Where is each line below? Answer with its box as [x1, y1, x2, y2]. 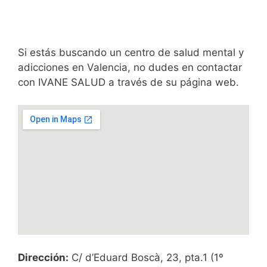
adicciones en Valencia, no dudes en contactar [18, 61, 242, 73]
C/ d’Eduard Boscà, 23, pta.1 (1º [69, 252, 223, 264]
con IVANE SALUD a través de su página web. [18, 76, 239, 88]
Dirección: [18, 252, 69, 264]
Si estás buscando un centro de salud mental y [18, 46, 244, 58]
